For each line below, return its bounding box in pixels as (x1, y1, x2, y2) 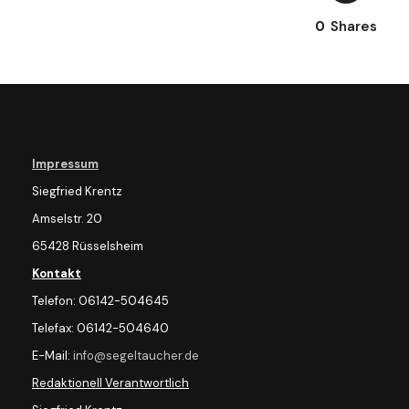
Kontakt (32, 266, 81, 281)
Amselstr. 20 (32, 211, 102, 226)
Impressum (32, 156, 99, 172)
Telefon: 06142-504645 (32, 293, 169, 309)
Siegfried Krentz (32, 184, 122, 199)
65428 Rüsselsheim (32, 238, 143, 254)
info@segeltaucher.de (73, 348, 199, 363)
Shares (330, 17, 377, 36)
